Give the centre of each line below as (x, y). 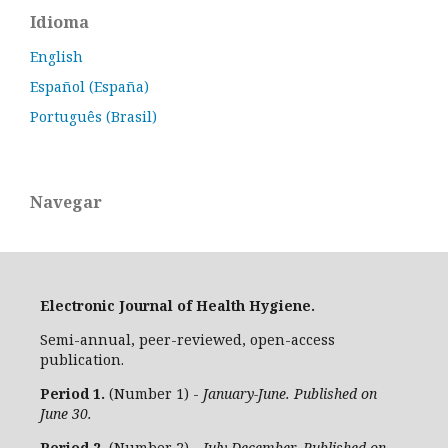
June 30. (66, 414)
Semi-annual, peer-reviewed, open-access (187, 340)
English (56, 57)
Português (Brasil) (93, 117)
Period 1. (72, 394)
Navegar (66, 202)
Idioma (59, 22)
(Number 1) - (154, 394)
